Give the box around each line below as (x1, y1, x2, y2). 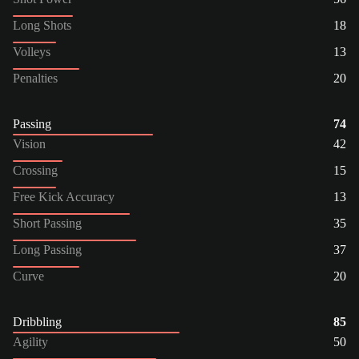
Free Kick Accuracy (13, 189, 115, 204)
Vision (13, 136, 46, 151)
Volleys (13, 44, 50, 58)
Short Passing (13, 216, 82, 230)
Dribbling (13, 314, 62, 329)
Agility (13, 334, 48, 349)
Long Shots (13, 18, 71, 32)
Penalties (13, 71, 58, 85)
